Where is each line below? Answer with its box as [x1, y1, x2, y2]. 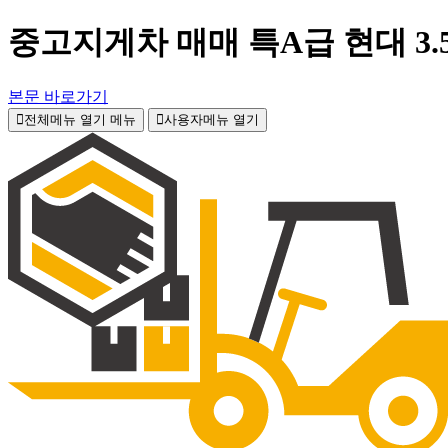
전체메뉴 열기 [24, 111, 106, 127]
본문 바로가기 [8, 87, 108, 105]
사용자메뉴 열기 [164, 111, 259, 127]
